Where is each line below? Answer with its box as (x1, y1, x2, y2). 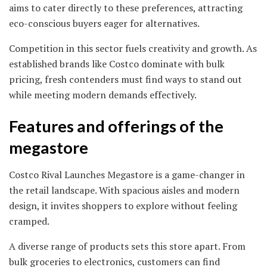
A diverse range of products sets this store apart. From (9, 239, 246, 253)
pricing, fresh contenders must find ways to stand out (9, 72, 242, 86)
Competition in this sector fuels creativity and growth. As (9, 41, 257, 55)
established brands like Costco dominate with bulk (9, 57, 225, 70)
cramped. (9, 214, 49, 228)
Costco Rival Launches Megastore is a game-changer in (9, 167, 245, 181)
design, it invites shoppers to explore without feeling (9, 198, 237, 212)
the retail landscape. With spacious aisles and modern (9, 183, 240, 197)
